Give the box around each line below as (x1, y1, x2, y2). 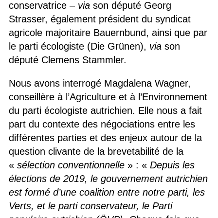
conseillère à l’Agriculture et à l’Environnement (8, 91, 207, 102)
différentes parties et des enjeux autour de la (8, 132, 202, 143)
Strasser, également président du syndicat (8, 13, 191, 24)
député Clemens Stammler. (8, 54, 127, 65)
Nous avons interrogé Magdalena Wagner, (8, 77, 191, 89)
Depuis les (149, 159, 195, 170)
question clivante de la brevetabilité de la (8, 145, 183, 157)
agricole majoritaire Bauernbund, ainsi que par (8, 27, 207, 38)
